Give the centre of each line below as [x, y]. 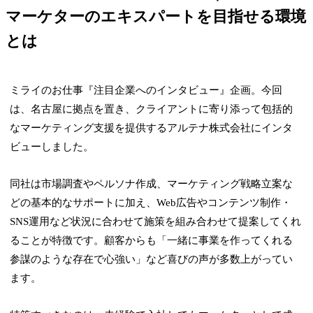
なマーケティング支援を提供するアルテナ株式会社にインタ [152, 128]
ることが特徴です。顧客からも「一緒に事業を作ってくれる [152, 241]
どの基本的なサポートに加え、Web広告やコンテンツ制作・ [151, 203]
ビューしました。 [52, 147]
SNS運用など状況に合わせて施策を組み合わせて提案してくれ [156, 222]
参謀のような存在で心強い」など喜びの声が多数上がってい [152, 260]
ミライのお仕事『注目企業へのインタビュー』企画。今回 [146, 90]
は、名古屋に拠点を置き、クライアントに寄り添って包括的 [152, 109]
